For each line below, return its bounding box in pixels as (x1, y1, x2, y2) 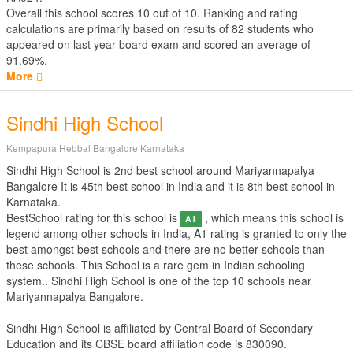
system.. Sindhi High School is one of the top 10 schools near (6, 273, 311, 288)
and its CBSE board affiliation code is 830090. (56, 336, 287, 351)
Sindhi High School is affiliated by (6, 320, 174, 336)
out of (150, 5, 184, 20)
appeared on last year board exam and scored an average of (6, 36, 310, 52)
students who (244, 20, 314, 36)
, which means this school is (201, 210, 344, 225)
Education (6, 336, 56, 351)
